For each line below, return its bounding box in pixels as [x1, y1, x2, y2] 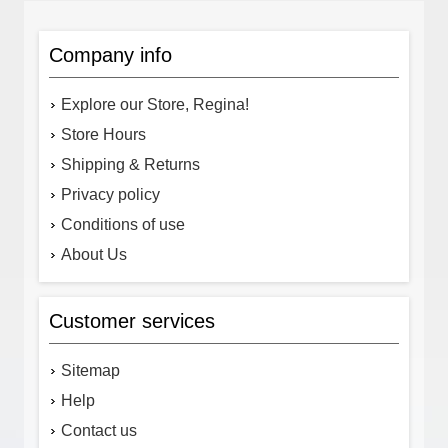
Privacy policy [61, 185, 160, 203]
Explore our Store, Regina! [61, 95, 249, 113]
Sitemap [61, 361, 120, 379]
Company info [49, 43, 172, 66]
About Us [61, 245, 127, 263]
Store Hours [61, 125, 146, 143]
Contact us [61, 421, 137, 439]
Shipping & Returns [61, 155, 200, 173]
